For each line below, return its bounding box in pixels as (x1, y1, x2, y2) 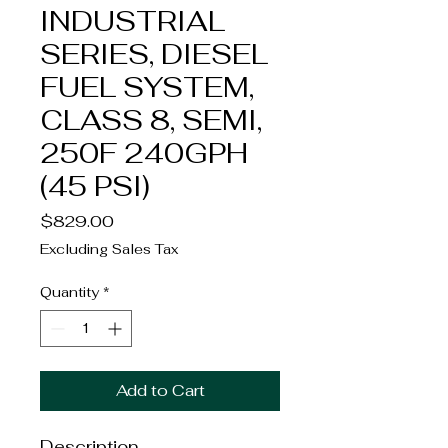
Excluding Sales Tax (40, 239, 178, 258)
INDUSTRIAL (40, 2, 225, 39)
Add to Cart (115, 379, 205, 401)
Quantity (40, 282, 99, 301)
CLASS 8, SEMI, (40, 101, 262, 138)
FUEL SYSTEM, (40, 68, 254, 105)
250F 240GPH (40, 134, 248, 171)
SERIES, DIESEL (40, 35, 268, 72)
